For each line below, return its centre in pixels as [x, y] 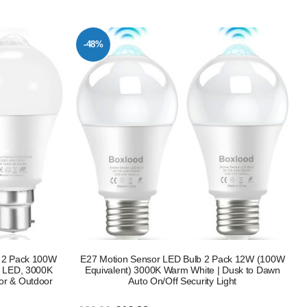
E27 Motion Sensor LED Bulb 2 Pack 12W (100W [183, 259]
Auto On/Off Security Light [183, 281]
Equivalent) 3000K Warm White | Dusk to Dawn [182, 270]
